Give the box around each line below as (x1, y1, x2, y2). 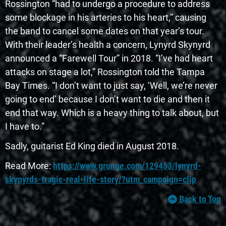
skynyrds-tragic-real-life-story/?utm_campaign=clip (5, 174, 196, 185)
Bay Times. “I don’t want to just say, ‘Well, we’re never (5, 80, 217, 91)
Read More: (5, 160, 53, 172)
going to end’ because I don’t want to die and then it (5, 94, 210, 105)
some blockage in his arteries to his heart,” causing (5, 12, 206, 23)
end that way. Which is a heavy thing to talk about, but (5, 107, 219, 119)
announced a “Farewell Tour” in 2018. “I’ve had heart (5, 53, 213, 64)
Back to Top (177, 194, 221, 205)
